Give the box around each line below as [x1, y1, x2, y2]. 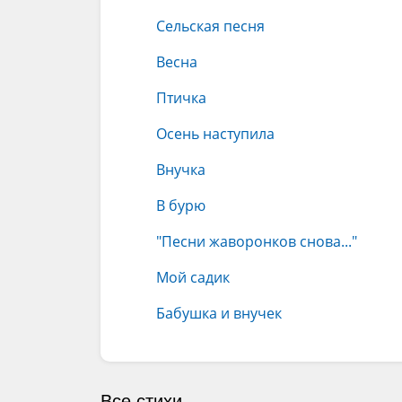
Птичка [156, 88, 206, 108]
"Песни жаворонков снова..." [156, 232, 357, 251]
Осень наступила [156, 124, 275, 144]
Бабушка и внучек [156, 303, 282, 323]
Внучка [156, 160, 205, 179]
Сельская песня [156, 16, 265, 36]
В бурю [156, 196, 205, 215]
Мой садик [156, 267, 230, 287]
